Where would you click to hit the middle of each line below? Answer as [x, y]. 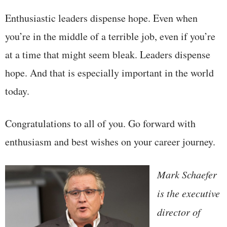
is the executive [188, 193]
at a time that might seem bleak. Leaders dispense [108, 54]
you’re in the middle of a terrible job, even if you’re [110, 36]
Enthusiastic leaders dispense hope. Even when [101, 18]
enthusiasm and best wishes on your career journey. [110, 141]
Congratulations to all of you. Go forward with [100, 123]
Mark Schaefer [187, 174]
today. [17, 91]
